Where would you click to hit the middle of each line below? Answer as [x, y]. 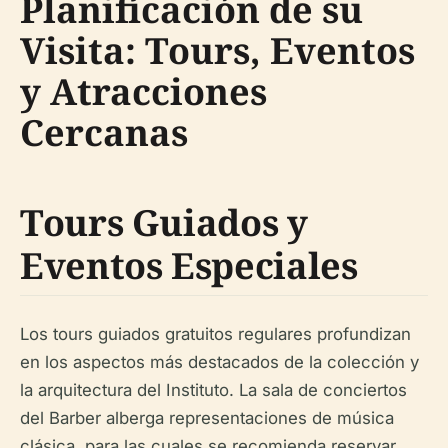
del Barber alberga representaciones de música [207, 417]
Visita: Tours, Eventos [217, 50]
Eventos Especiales [189, 265]
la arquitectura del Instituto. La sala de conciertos [213, 389]
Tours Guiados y [164, 222]
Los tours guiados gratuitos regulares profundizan [215, 333]
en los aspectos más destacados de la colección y [219, 361]
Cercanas [104, 132]
